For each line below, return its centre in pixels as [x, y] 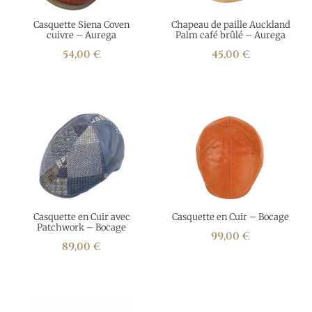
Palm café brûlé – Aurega [231, 35]
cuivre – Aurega [81, 35]
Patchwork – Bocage [81, 227]
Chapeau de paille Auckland [231, 25]
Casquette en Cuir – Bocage [231, 217]
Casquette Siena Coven [81, 25]
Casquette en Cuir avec [81, 217]
